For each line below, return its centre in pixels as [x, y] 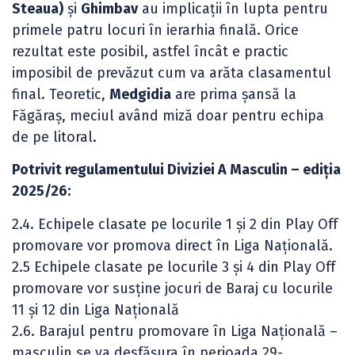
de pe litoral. [54, 137]
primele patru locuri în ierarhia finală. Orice [155, 30]
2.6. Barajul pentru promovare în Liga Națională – [175, 331]
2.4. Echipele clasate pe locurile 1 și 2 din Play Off [175, 224]
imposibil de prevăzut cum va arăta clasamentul [172, 73]
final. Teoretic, [61, 94]
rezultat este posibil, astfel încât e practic [150, 51]
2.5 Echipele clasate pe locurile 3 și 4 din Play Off [174, 267]
